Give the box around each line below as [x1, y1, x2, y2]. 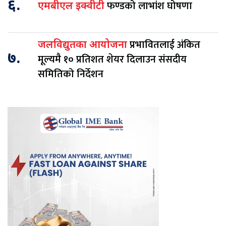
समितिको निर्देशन [38, 65, 103, 83]
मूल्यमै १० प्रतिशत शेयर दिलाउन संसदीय [38, 50, 187, 68]
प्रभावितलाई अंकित [130, 36, 200, 53]
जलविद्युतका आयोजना [38, 38, 130, 52]
